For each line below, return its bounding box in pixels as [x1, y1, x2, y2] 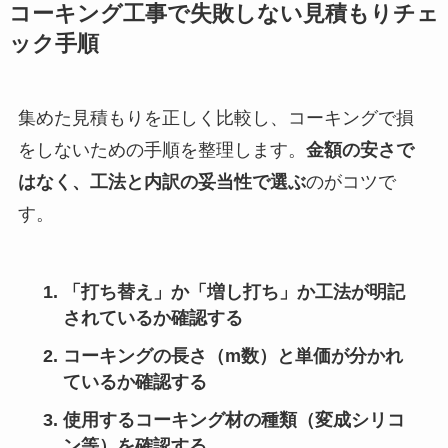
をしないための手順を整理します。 [17, 139, 306, 160]
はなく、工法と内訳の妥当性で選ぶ [17, 171, 306, 192]
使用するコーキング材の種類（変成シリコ [62, 410, 405, 431]
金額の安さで [305, 139, 414, 160]
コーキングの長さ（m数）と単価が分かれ [62, 346, 403, 367]
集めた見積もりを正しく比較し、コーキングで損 [17, 107, 414, 128]
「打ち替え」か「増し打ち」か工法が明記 [62, 282, 405, 303]
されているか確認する [62, 308, 243, 329]
